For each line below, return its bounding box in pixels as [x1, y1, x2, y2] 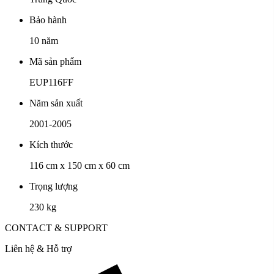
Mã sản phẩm [29, 56, 81, 67]
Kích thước [29, 139, 73, 150]
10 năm [29, 35, 58, 46]
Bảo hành [29, 15, 67, 26]
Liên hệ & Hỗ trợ [5, 243, 72, 254]
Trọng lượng [29, 181, 78, 192]
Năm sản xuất [29, 98, 83, 109]
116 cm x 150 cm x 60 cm [29, 160, 130, 171]
